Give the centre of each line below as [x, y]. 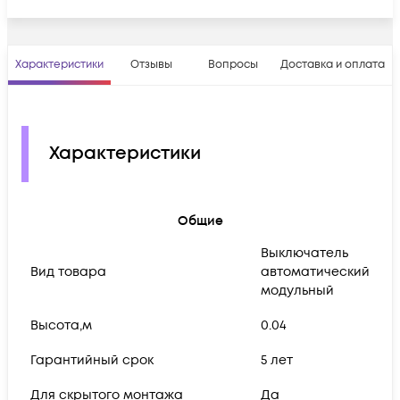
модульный [297, 290]
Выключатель [304, 253]
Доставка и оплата [333, 64]
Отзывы [151, 64]
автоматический [315, 271]
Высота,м [61, 325]
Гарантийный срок [92, 360]
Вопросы [233, 64]
